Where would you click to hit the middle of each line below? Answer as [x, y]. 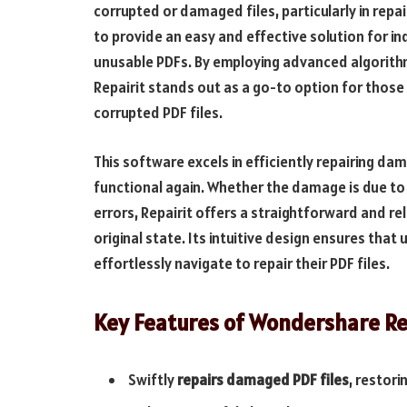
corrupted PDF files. [158, 113]
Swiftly [153, 380]
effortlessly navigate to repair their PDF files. [242, 263]
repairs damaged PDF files [263, 380]
